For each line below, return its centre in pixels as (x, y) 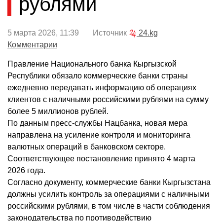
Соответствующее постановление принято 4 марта (101, 159)
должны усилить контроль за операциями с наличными (108, 194)
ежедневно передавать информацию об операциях (102, 88)
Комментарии (32, 45)
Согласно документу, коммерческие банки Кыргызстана (109, 183)
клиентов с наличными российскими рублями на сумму (108, 100)
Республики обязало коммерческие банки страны (98, 76)
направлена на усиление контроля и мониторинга (99, 135)
